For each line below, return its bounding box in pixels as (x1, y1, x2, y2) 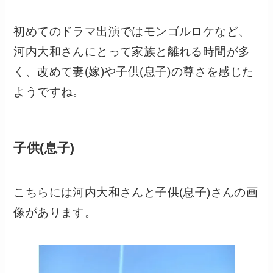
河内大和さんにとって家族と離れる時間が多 (13, 45, 250, 58)
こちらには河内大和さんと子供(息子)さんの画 (13, 185, 258, 199)
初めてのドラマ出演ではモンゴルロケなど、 (13, 25, 250, 38)
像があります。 (13, 205, 97, 219)
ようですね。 (13, 85, 85, 99)
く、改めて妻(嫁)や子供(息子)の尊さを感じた (13, 65, 254, 79)
